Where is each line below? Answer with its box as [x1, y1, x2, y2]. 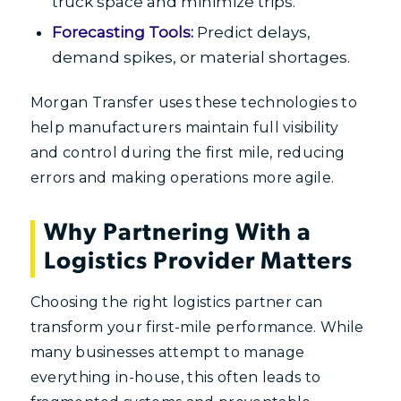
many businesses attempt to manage [30, 343, 305, 361]
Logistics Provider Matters [43, 251, 353, 276]
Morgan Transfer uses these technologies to [30, 93, 358, 111]
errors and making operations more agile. [30, 168, 335, 186]
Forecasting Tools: [51, 22, 197, 41]
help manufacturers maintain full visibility [30, 118, 339, 136]
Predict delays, [196, 22, 311, 41]
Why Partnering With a [43, 222, 311, 247]
